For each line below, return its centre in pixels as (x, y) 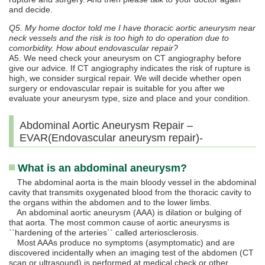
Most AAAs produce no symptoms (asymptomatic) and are (122, 243)
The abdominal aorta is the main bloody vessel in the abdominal (132, 182)
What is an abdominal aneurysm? (102, 168)
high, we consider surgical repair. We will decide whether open (125, 78)
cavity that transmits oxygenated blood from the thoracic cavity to (130, 193)
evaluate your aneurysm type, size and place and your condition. (130, 98)
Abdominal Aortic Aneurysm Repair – (106, 126)
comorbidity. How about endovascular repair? (93, 48)
